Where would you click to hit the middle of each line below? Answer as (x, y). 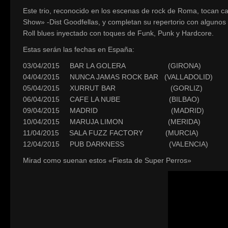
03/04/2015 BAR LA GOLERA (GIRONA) (112, 66)
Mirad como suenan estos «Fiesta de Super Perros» (107, 160)
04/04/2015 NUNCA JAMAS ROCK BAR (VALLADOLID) (118, 77)
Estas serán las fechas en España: (79, 49)
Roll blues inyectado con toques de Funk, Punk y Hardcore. (118, 33)
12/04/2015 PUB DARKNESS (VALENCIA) (116, 144)
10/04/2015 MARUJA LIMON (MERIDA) (112, 122)
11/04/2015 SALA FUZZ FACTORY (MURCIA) (111, 133)
